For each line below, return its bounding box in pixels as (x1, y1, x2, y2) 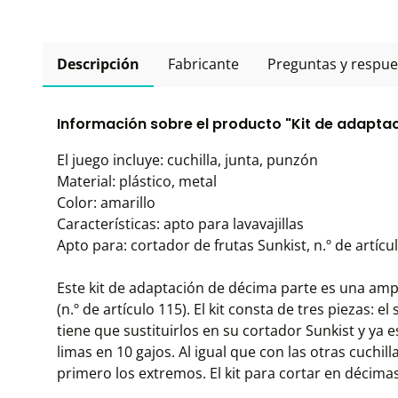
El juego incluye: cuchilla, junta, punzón (57, 150, 318, 170)
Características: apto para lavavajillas (57, 214, 304, 234)
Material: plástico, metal (57, 171, 217, 191)
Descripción (57, 54, 139, 74)
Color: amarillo (57, 193, 155, 212)
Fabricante (168, 54, 239, 74)
